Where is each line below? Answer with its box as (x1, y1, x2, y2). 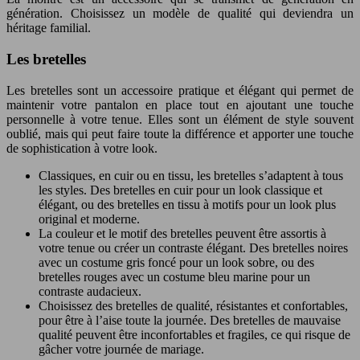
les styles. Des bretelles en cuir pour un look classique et (39, 182, 322, 197)
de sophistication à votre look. (6, 141, 157, 155)
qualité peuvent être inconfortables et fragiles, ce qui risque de (39, 327, 350, 342)
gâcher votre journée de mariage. (39, 342, 204, 356)
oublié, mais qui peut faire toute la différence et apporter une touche (6, 126, 354, 141)
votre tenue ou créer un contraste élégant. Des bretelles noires (39, 240, 348, 255)
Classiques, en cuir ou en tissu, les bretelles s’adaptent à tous (39, 168, 343, 182)
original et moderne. (39, 211, 140, 226)
